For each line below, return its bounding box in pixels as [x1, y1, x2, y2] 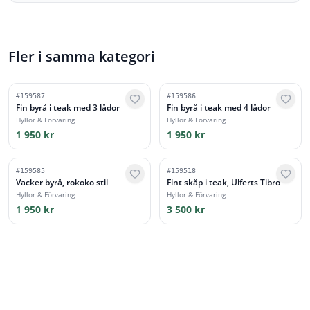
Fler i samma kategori [8, 47, 155, 66]
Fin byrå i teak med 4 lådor [167, 102, 271, 113]
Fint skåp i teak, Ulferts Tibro [167, 176, 280, 188]
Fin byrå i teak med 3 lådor [16, 102, 120, 113]
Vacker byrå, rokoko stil [16, 176, 108, 188]
